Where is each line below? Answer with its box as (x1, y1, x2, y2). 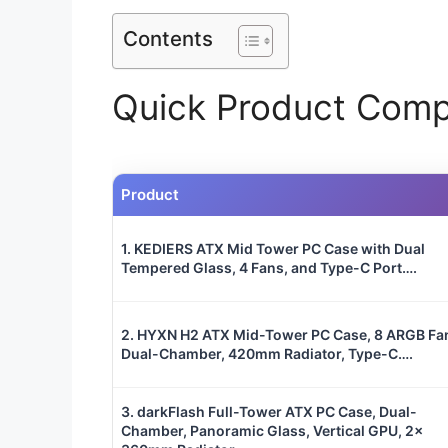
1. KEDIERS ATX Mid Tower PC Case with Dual (121, 240, 425, 258)
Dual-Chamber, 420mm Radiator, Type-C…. (121, 345, 413, 363)
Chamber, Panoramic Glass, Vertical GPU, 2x (121, 422, 423, 440)
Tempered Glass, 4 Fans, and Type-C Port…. (121, 259, 417, 277)
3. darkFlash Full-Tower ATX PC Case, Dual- (121, 403, 417, 421)
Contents (123, 25, 213, 51)
